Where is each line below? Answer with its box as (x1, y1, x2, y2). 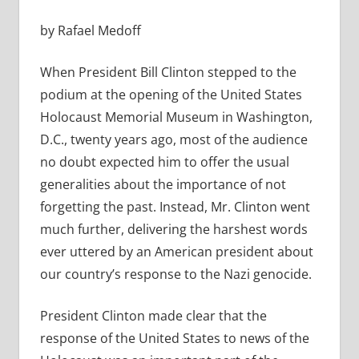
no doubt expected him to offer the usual (39, 153, 289, 171)
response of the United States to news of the (39, 329, 309, 348)
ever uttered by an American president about (39, 243, 313, 261)
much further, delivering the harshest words (39, 220, 308, 239)
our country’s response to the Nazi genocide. (39, 265, 312, 284)
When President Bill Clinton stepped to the (39, 63, 296, 82)
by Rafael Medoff (39, 22, 141, 40)
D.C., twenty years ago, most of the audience (39, 131, 308, 149)
